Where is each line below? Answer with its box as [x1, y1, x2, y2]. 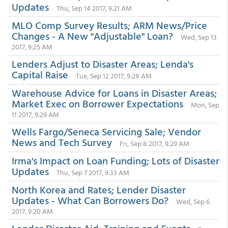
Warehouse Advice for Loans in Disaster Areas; [12, 85, 217, 100]
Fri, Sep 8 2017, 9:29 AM [120, 138, 189, 149]
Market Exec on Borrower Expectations [12, 96, 183, 111]
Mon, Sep [191, 99, 219, 110]
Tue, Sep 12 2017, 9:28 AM [76, 70, 152, 81]
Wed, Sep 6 [176, 196, 210, 207]
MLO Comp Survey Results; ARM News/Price [12, 17, 207, 33]
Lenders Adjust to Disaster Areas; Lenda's [12, 56, 193, 71]
